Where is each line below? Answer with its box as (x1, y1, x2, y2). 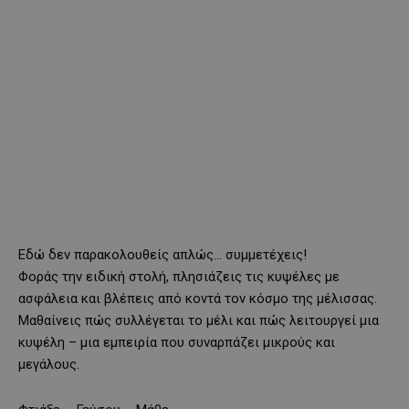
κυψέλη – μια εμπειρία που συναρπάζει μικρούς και (18, 333, 335, 351)
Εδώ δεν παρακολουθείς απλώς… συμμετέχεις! (18, 246, 307, 263)
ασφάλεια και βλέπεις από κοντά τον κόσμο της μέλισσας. (18, 289, 377, 307)
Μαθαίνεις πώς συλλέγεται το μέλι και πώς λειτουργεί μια (18, 311, 379, 329)
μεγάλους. (18, 355, 79, 372)
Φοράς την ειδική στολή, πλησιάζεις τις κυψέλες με (18, 267, 340, 285)
